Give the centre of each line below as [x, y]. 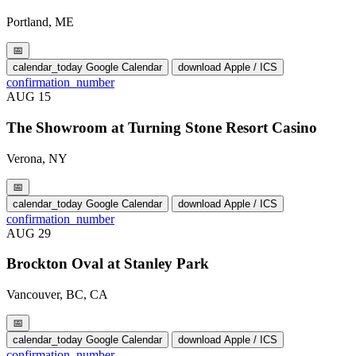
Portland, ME [40, 22]
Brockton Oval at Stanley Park [108, 264]
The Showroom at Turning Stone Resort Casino [162, 128]
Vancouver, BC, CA [57, 295]
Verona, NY [37, 158]
